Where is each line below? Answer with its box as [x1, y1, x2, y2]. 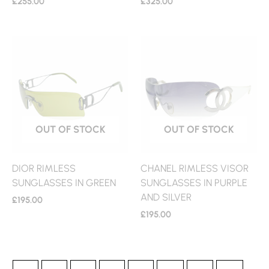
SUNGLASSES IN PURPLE [141, 176, 247, 189]
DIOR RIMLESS [12, 162, 76, 174]
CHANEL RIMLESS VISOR [141, 162, 249, 174]
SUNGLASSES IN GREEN [12, 176, 116, 189]
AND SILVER [141, 190, 192, 203]
